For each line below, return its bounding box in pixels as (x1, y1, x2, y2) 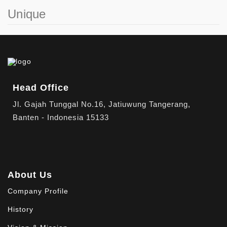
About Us (8, 170, 52, 180)
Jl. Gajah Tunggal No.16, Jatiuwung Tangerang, (13, 100, 191, 108)
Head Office (13, 83, 69, 93)
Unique (8, 7, 46, 21)
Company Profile (8, 187, 68, 195)
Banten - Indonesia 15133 (13, 113, 109, 122)
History (8, 205, 33, 213)
